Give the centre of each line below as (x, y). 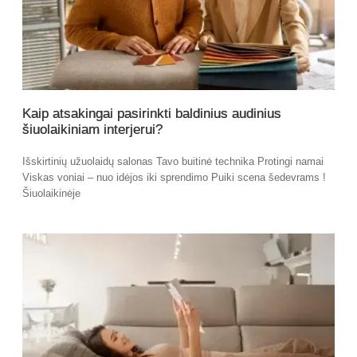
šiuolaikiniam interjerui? (92, 129)
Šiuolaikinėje (51, 193)
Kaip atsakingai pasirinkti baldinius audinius (152, 113)
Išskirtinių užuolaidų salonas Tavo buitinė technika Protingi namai (173, 161)
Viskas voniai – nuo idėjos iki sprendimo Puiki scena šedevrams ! (174, 177)
